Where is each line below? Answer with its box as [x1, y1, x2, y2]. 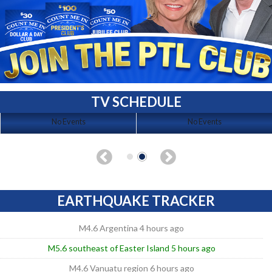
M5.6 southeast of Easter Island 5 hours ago [47, 242, 216, 253]
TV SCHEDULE [90, 93, 182, 110]
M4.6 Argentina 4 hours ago [79, 222, 185, 233]
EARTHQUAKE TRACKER [57, 192, 215, 209]
